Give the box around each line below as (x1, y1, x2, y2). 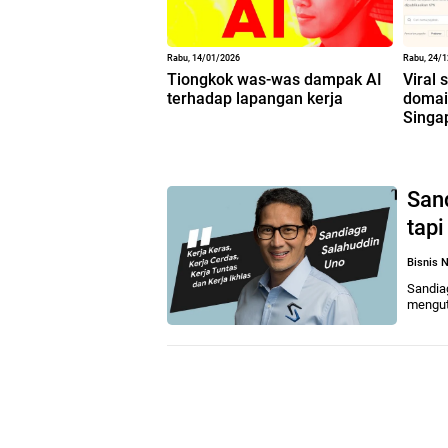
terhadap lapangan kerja (167, 88, 343, 108)
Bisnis (407, 255, 438, 269)
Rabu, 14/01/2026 (167, 52, 240, 63)
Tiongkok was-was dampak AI (167, 69, 382, 89)
